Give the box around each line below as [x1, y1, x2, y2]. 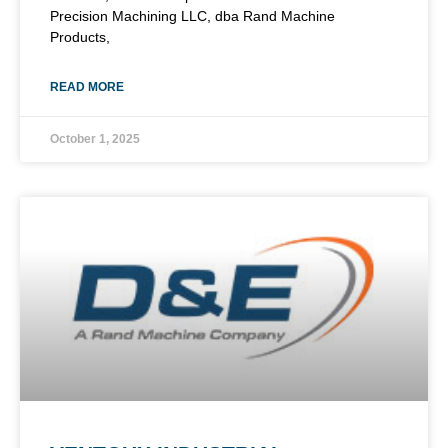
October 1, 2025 [50, 131, 140, 146]
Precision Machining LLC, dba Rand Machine [50, 7, 335, 24]
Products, [50, 28, 110, 45]
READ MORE [50, 79, 124, 94]
